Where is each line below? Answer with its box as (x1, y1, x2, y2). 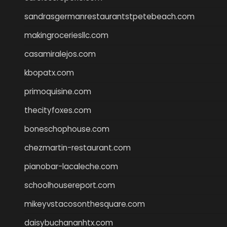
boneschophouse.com (24, 123, 109, 134)
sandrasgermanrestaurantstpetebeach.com (24, 11, 195, 22)
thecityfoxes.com (24, 104, 91, 116)
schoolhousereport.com (24, 179, 115, 191)
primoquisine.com (24, 86, 91, 97)
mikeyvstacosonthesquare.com (24, 198, 145, 209)
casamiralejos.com (24, 48, 96, 59)
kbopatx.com (24, 67, 74, 78)
